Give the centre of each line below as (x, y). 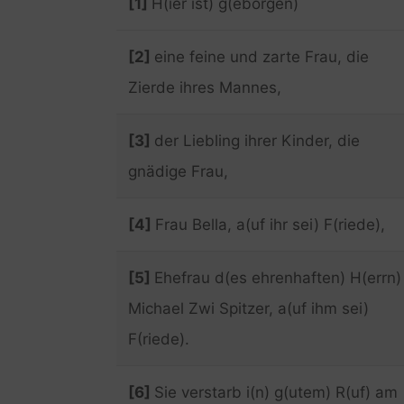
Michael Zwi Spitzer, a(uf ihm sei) (248, 308)
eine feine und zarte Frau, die (261, 56)
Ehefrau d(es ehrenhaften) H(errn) (277, 277)
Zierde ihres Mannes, (204, 87)
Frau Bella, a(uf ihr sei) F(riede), (270, 224)
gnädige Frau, (178, 171)
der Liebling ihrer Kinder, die (257, 140)
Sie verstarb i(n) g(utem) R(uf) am (275, 392)
